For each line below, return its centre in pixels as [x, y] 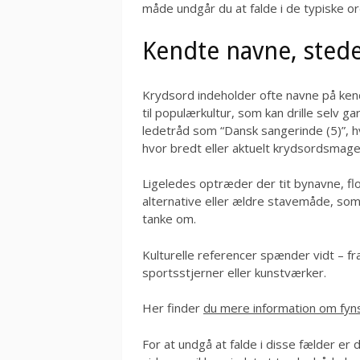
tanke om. [169, 219]
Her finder [173, 308]
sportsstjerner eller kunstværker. [234, 272]
